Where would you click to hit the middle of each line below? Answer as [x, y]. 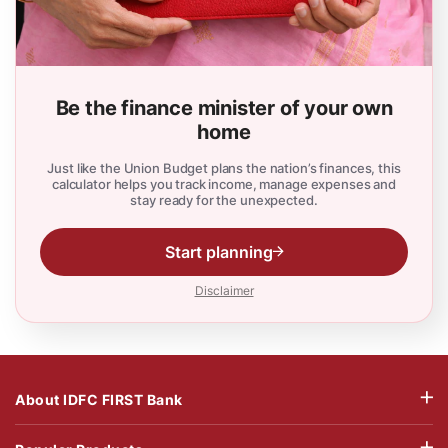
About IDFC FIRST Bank [99, 399]
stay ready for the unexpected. [224, 199]
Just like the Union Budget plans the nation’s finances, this [224, 167]
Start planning [218, 251]
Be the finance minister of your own [224, 107]
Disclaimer [224, 290]
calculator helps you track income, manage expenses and [224, 183]
